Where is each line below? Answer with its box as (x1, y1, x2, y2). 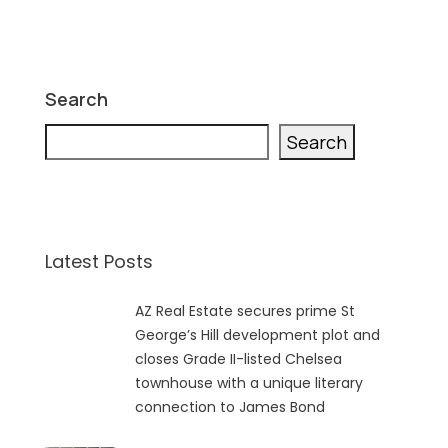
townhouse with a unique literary (135, 373, 363, 393)
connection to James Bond (135, 397, 329, 417)
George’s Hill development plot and (135, 325, 380, 345)
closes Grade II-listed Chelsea (135, 349, 342, 369)
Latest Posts (45, 249, 153, 274)
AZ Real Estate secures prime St (135, 301, 355, 321)
